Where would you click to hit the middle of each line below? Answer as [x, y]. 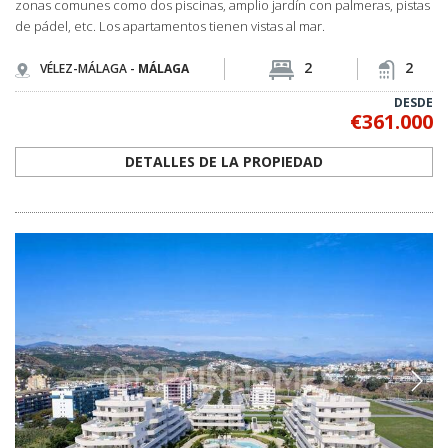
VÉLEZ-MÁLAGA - [89, 69]
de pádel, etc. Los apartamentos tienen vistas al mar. [170, 25]
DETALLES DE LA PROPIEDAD [224, 161]
